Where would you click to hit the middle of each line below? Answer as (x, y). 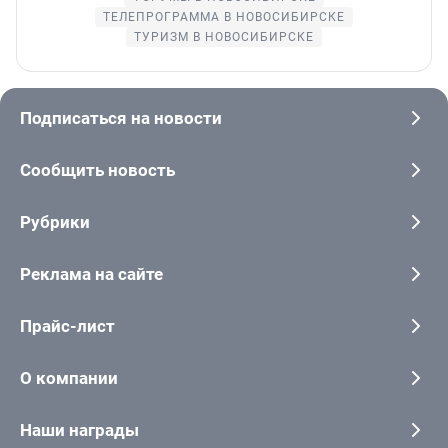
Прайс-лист (67, 325)
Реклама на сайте (91, 273)
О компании (69, 377)
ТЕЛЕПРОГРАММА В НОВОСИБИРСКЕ (224, 16)
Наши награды (79, 429)
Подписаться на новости (121, 117)
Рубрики (55, 221)
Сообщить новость (97, 169)
